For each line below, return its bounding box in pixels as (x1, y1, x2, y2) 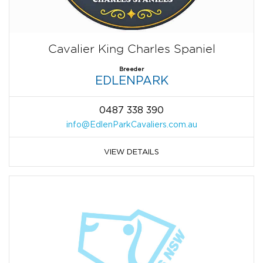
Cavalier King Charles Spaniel (48, 42, 215, 56)
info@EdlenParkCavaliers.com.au (66, 120, 197, 129)
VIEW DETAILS (104, 147, 159, 156)
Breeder (119, 66, 144, 73)
